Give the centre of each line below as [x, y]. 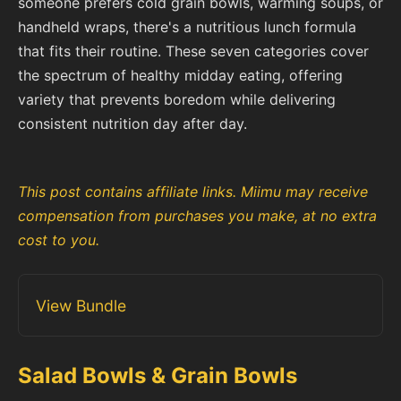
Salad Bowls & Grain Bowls [158, 375]
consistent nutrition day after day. [132, 124]
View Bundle [81, 305]
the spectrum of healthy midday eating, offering [180, 76]
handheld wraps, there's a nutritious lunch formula [187, 27]
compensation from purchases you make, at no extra [197, 216]
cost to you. [59, 240]
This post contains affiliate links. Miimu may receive [193, 192]
